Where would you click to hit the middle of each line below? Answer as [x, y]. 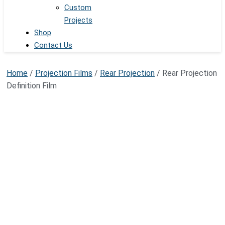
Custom [78, 8]
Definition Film [32, 86]
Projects [78, 20]
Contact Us [53, 45]
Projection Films [64, 73]
